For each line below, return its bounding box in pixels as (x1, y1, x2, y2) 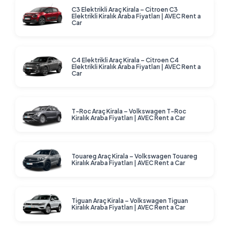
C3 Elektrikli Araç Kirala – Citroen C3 (72, 6, 178, 14)
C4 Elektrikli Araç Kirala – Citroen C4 (72, 56, 179, 64)
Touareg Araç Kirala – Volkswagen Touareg (72, 152, 197, 160)
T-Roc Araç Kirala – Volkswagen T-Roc (72, 107, 186, 115)
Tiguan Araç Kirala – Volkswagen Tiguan (72, 197, 188, 205)
